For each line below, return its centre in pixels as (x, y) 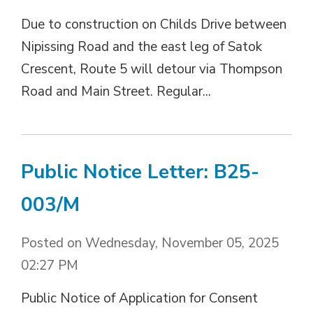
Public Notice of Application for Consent (139, 298)
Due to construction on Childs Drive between (154, 24)
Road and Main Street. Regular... (116, 91)
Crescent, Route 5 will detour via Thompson (152, 69)
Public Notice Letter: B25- (140, 172)
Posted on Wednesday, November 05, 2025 (150, 243)
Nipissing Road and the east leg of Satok (141, 46)
